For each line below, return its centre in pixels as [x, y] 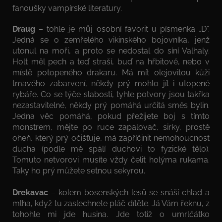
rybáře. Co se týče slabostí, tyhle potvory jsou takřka [111, 94]
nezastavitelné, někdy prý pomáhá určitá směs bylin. [111, 105]
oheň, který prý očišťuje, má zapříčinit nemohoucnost [111, 138]
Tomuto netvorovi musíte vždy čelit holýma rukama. [111, 160]
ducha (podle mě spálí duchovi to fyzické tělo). [111, 149]
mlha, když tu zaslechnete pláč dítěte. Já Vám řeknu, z [111, 203]
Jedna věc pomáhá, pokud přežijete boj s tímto [111, 116]
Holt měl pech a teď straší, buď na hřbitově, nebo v [111, 61]
